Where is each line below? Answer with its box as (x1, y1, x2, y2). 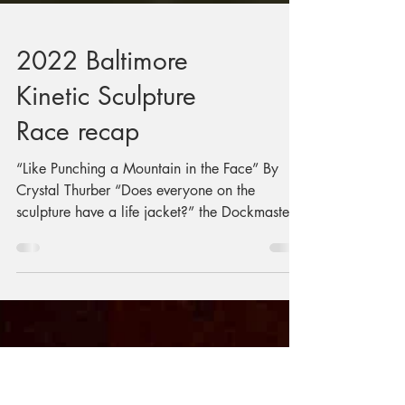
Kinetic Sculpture (16, 170, 196, 202)
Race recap (16, 205, 139, 238)
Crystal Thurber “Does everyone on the (16, 271, 255, 290)
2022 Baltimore (16, 135, 188, 167)
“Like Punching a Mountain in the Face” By (16, 250, 278, 268)
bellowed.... (16, 315, 91, 334)
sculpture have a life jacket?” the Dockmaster (16, 293, 294, 312)
